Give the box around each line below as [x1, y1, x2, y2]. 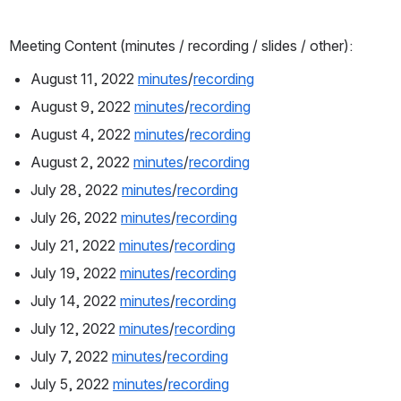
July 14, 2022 [30, 292, 120, 311]
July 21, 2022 [30, 236, 119, 255]
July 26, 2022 [30, 209, 121, 227]
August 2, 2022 [30, 153, 133, 172]
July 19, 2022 [30, 264, 120, 283]
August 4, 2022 [30, 125, 134, 144]
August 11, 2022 [30, 70, 138, 89]
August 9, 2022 [30, 98, 134, 116]
